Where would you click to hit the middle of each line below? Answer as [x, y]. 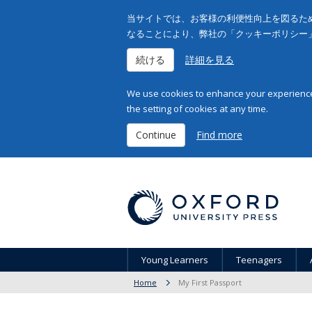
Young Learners [175, 260]
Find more [219, 135]
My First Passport [210, 282]
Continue [156, 135]
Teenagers [259, 260]
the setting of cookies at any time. [197, 109]
